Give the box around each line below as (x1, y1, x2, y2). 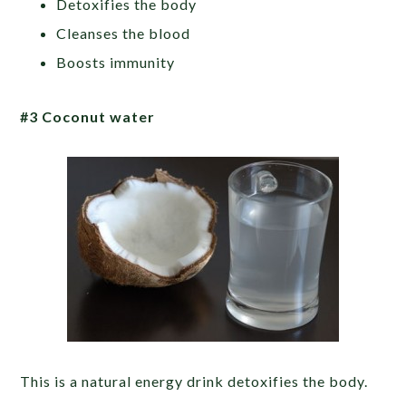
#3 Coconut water (20, 108, 156, 125)
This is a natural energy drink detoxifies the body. (20, 372, 369, 390)
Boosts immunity (56, 53, 176, 71)
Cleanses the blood (56, 24, 191, 42)
